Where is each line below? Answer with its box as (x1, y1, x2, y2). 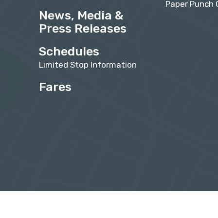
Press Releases (39, 21, 127, 36)
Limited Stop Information (39, 60, 137, 70)
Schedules (39, 44, 99, 59)
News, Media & (39, 8, 124, 23)
